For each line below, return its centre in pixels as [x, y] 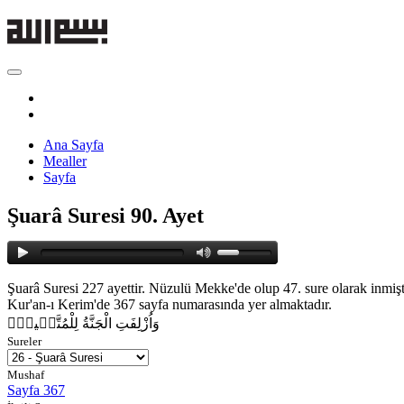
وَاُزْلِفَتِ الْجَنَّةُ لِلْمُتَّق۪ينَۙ [83, 323]
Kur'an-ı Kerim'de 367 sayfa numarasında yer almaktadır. [170, 304]
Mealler [65, 161]
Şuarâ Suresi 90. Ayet [106, 215]
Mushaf [26, 374]
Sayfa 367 [36, 390]
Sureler [24, 341]
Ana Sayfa [73, 145]
